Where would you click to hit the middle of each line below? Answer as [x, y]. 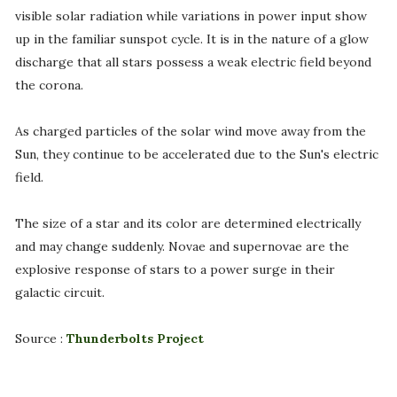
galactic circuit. [59, 293]
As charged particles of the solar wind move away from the [190, 132]
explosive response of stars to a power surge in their [175, 270]
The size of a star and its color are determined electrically [187, 224]
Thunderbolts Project [135, 339]
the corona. [49, 86]
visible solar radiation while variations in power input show [191, 16]
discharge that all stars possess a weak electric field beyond [193, 62]
